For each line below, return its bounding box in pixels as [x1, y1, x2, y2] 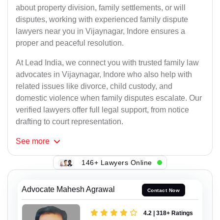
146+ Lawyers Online [82, 158, 152, 166]
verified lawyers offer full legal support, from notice [16, 106, 189, 114]
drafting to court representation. [16, 117, 123, 126]
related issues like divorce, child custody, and [16, 82, 172, 91]
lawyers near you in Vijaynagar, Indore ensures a [16, 27, 185, 36]
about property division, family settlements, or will [16, 3, 186, 12]
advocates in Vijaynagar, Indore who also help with [16, 70, 192, 79]
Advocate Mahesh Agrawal [22, 185, 115, 194]
